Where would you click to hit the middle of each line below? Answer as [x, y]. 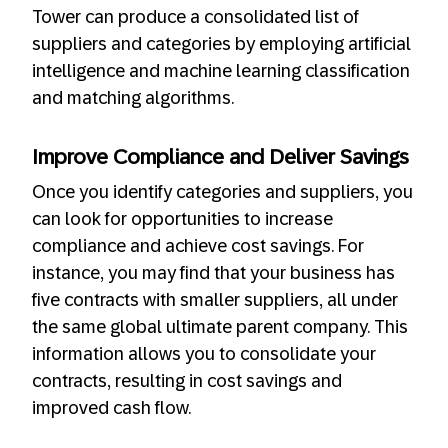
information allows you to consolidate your [204, 354]
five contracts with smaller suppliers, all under [215, 300]
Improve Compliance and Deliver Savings [220, 156]
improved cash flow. [111, 408]
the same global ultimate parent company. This [220, 327]
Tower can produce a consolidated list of [195, 17]
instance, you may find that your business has [213, 273]
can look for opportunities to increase [182, 219]
